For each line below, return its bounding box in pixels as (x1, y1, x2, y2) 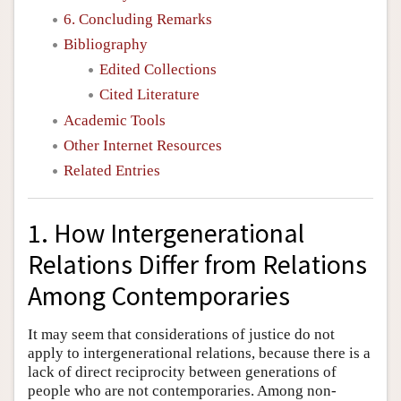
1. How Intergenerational (28, 216, 304, 250)
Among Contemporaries (28, 278, 290, 312)
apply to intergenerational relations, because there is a (28, 344, 371, 362)
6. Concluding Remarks (64, 10, 212, 28)
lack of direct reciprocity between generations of (28, 363, 337, 380)
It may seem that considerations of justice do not (28, 325, 335, 343)
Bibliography (64, 35, 148, 53)
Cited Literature (99, 86, 200, 104)
